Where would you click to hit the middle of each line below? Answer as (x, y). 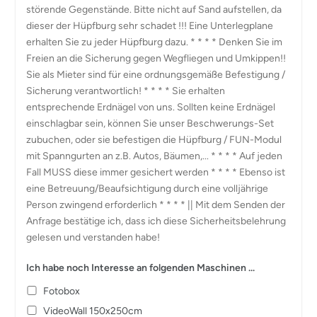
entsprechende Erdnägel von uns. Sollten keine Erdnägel (150, 108)
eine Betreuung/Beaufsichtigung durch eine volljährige (147, 189)
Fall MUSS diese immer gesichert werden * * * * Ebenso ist (155, 173)
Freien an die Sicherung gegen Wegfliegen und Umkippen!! (156, 59)
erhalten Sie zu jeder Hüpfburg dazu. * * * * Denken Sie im (154, 42)
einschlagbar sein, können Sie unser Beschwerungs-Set (150, 124)
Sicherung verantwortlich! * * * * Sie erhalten (125, 91)
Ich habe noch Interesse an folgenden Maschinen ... (140, 268)
